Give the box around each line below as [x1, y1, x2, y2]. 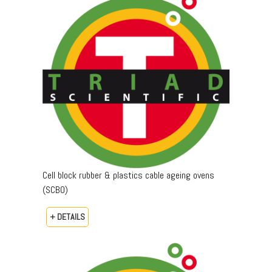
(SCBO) [42, 183, 68, 197]
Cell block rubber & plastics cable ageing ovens [42, 169, 214, 182]
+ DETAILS [50, 211, 85, 223]
